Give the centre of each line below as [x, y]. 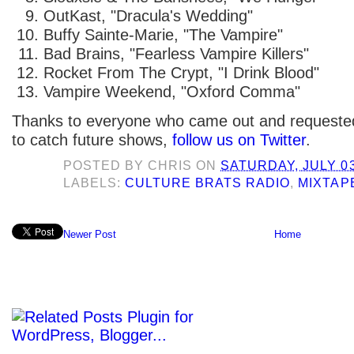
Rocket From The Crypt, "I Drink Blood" [181, 72]
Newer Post [90, 235]
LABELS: [94, 183]
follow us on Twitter [239, 139]
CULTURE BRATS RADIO [208, 183]
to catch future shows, [92, 139]
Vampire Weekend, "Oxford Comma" [172, 91]
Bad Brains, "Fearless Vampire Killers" [176, 53]
